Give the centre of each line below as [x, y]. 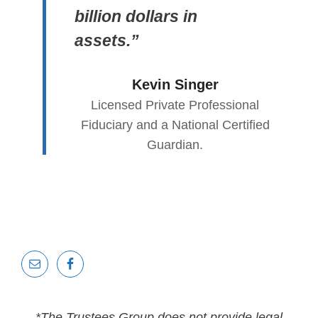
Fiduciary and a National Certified [175, 125]
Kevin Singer [175, 84]
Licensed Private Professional [175, 105]
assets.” [107, 40]
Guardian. [175, 144]
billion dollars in [136, 16]
